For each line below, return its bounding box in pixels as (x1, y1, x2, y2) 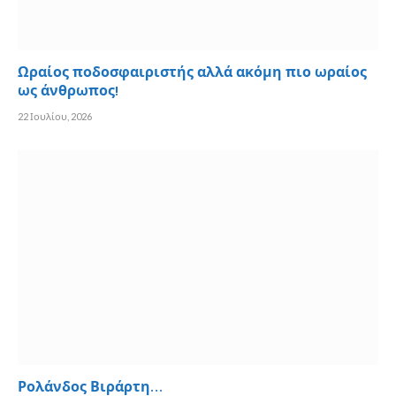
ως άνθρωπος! (18, 80, 118, 103)
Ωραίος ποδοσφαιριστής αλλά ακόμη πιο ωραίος (18, 61, 367, 85)
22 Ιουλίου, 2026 (18, 110, 92, 122)
